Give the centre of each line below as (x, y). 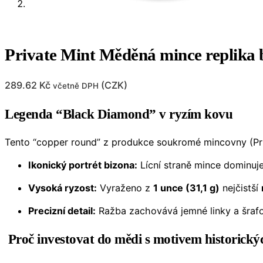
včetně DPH (76, 86)
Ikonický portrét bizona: (83, 165)
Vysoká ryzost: (63, 188)
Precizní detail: (62, 211)
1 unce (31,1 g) (186, 188)
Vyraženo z (125, 188)
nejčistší (240, 188)
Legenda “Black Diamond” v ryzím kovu (119, 114)
